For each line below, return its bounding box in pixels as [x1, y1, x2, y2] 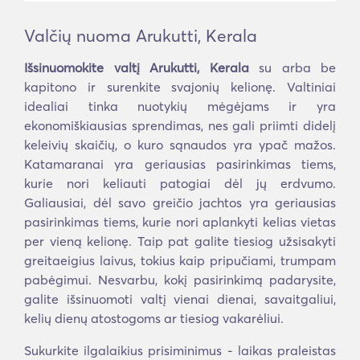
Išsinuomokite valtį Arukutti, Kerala [24, 59, 249, 76]
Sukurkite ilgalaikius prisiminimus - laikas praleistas [24, 342, 336, 358]
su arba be [248, 59, 336, 76]
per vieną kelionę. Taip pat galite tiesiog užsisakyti [24, 233, 336, 249]
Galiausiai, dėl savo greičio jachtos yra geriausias [24, 194, 336, 211]
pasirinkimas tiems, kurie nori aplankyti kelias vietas [24, 214, 336, 230]
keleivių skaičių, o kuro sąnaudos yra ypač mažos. [24, 137, 336, 153]
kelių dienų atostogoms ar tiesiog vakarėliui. [24, 310, 284, 326]
